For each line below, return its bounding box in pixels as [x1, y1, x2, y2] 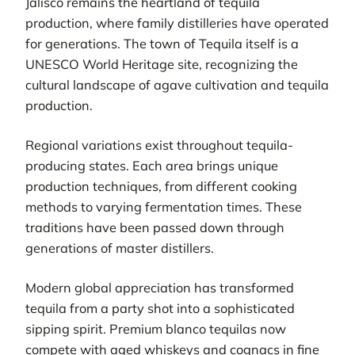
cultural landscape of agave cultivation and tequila [25, 76, 329, 93]
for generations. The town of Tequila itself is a [25, 35, 299, 52]
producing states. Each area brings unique [25, 158, 278, 174]
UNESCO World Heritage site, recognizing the [25, 55, 298, 72]
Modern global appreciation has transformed [25, 280, 294, 296]
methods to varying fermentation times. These [25, 199, 302, 216]
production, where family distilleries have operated [25, 14, 329, 31]
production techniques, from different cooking [25, 178, 297, 195]
